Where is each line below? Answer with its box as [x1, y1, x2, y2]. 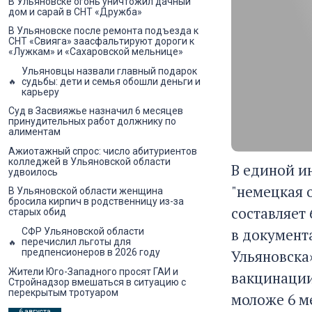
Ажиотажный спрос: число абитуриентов [8, 145, 197, 157]
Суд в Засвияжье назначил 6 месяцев [8, 105, 183, 117]
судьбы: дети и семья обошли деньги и [22, 75, 201, 87]
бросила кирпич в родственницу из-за [8, 196, 184, 208]
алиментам [8, 126, 61, 138]
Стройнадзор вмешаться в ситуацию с [8, 276, 186, 288]
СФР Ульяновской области [22, 226, 144, 237]
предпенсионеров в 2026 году [22, 247, 160, 258]
